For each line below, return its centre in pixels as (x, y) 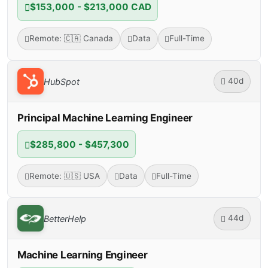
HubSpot (62, 81)
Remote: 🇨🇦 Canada (71, 39)
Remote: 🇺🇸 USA (64, 176)
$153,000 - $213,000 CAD (90, 7)
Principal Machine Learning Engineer (105, 118)
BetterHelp (65, 218)
